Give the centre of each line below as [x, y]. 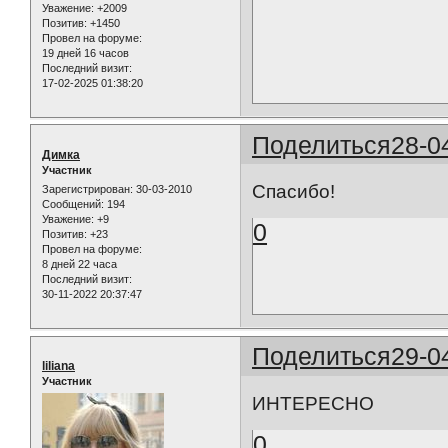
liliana [58, 366]
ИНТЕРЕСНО [313, 403]
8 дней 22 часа [79, 264]
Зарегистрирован [86, 189]
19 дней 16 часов [85, 52]
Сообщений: [73, 204]
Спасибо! [294, 192]
